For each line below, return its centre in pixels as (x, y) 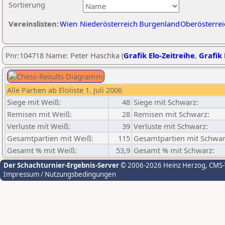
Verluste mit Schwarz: (171, 126)
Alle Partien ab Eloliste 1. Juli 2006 (65, 90)
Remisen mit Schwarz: (172, 114)
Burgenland (159, 24)
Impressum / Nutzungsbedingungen (60, 174)
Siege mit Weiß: (34, 102)
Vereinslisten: (34, 24)
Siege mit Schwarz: (166, 102)
